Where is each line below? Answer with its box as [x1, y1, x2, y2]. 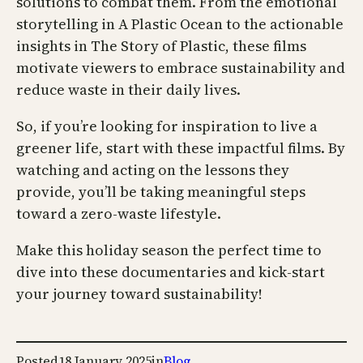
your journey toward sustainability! [16, 284, 263, 305]
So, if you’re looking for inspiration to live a [16, 116, 318, 137]
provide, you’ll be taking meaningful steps [16, 181, 305, 203]
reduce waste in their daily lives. [16, 79, 241, 100]
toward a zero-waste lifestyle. [16, 203, 221, 224]
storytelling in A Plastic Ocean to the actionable [16, 14, 344, 35]
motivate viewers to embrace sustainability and [16, 58, 345, 79]
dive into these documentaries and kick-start [16, 262, 325, 283]
